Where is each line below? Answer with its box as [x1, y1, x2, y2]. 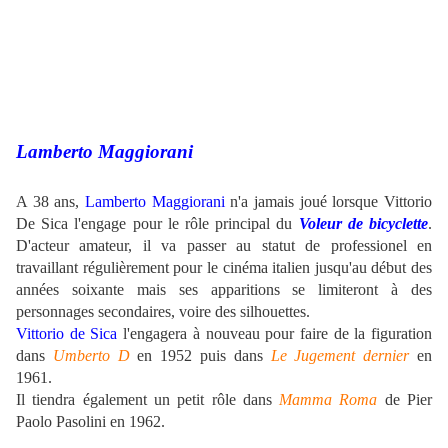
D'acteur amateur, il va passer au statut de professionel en [16, 237, 432, 255]
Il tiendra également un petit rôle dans [16, 391, 280, 409]
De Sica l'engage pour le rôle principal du [16, 215, 299, 233]
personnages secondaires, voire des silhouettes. [16, 303, 310, 321]
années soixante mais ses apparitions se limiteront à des [16, 281, 432, 299]
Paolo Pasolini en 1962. [16, 413, 165, 431]
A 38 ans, [16, 193, 85, 211]
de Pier [377, 391, 433, 409]
